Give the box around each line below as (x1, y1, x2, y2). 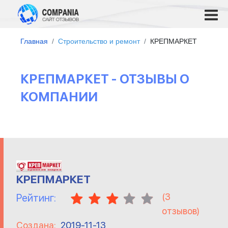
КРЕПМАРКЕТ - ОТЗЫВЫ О (20, 71, 189, 87)
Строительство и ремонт (58, 37, 140, 45)
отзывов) (162, 206, 199, 216)
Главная (20, 37, 48, 45)
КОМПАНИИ (20, 89, 98, 104)
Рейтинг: (16, 192, 56, 204)
